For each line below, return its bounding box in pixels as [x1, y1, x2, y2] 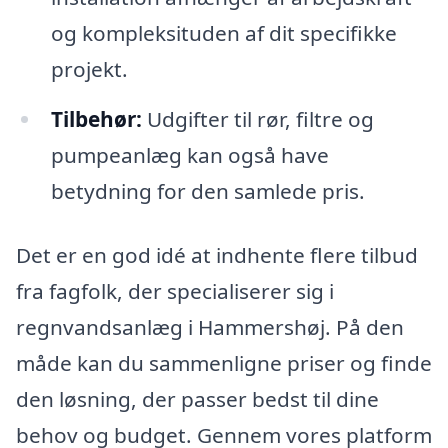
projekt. [50, 55, 128, 84]
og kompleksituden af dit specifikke [50, 19, 397, 48]
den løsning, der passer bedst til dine [16, 384, 379, 413]
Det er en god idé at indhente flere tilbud [16, 240, 418, 269]
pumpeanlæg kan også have [50, 141, 329, 170]
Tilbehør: [50, 105, 142, 134]
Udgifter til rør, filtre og [141, 105, 374, 134]
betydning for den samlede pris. [50, 177, 365, 206]
